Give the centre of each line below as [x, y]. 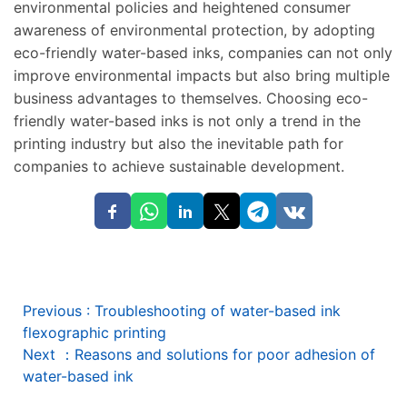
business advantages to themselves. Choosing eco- [191, 99]
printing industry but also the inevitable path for [179, 144]
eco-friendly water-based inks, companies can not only [203, 53]
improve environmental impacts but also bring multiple [202, 76]
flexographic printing [94, 333]
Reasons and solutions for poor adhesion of [225, 355]
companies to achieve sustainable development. [179, 167]
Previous [55, 311]
